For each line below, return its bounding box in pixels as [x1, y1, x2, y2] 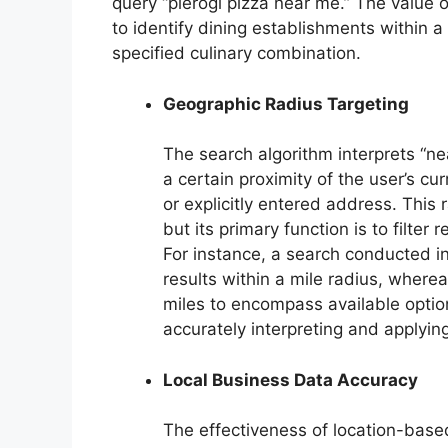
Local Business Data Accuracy [163, 369, 418, 390]
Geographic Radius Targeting [163, 93, 409, 114]
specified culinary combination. [112, 43, 361, 64]
